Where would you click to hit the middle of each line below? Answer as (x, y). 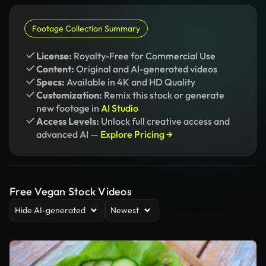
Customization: (69, 95)
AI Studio (120, 108)
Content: (55, 69)
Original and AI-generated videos (146, 69)
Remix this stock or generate (163, 95)
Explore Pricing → (137, 134)
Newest (125, 210)
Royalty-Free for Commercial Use (144, 56)
